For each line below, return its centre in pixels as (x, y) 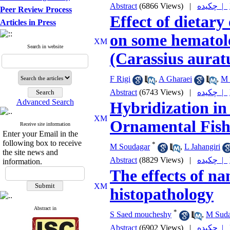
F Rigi (120, 79)
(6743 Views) (161, 92)
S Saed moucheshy (141, 215)
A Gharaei (175, 79)
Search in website (45, 46)
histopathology (162, 194)
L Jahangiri (202, 147)
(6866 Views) (161, 6)
